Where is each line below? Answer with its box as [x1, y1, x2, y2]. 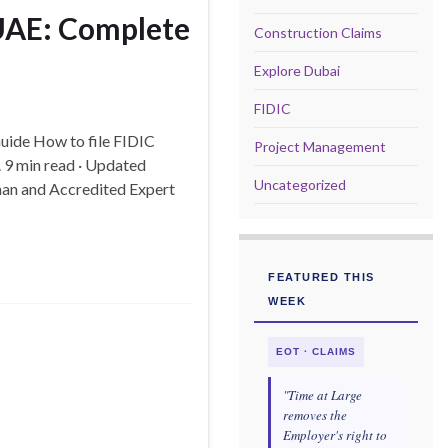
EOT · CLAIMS [276, 346, 356, 358]
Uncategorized [254, 176, 346, 194]
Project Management [254, 138, 386, 156]
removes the [283, 406, 347, 425]
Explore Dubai [254, 62, 340, 80]
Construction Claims [254, 24, 382, 42]
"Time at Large [283, 386, 362, 405]
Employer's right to [283, 426, 387, 445]
